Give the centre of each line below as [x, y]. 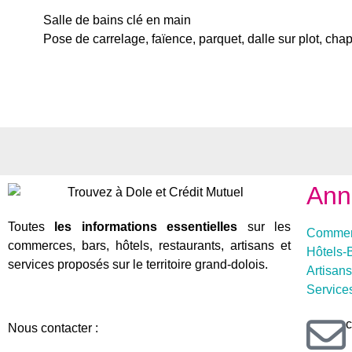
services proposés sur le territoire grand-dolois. [138, 265]
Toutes [31, 227]
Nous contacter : [55, 328]
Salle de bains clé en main [117, 20]
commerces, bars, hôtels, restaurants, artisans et [149, 246]
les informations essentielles [146, 227]
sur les [264, 227]
